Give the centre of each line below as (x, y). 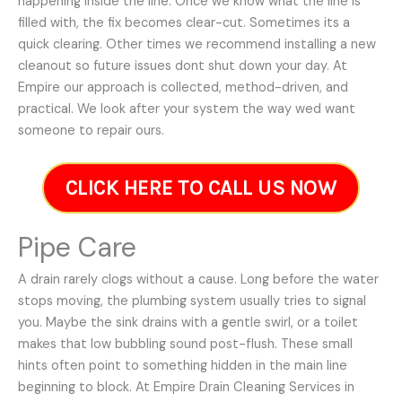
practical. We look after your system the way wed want (187, 109)
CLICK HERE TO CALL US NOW (201, 188)
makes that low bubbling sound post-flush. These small (185, 344)
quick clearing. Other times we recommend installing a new (197, 44)
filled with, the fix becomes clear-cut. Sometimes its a (184, 22)
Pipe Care (77, 247)
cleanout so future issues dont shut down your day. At (183, 66)
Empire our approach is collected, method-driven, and (183, 87)
